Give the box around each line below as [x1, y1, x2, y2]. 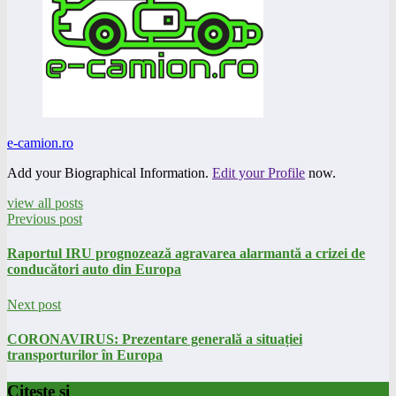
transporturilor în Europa [7, 346, 163, 362]
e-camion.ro [7, 135, 73, 151]
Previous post [7, 211, 82, 227]
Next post [7, 296, 61, 312]
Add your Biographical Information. [7, 165, 212, 181]
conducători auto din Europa [7, 262, 181, 278]
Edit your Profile [212, 165, 305, 181]
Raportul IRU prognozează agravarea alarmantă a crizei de [7, 246, 365, 262]
